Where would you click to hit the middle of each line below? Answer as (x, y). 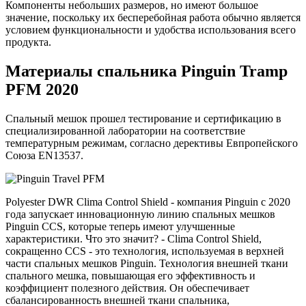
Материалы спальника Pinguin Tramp (147, 71)
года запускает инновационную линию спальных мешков (140, 214)
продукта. (28, 42)
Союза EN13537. (44, 156)
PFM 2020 (42, 90)
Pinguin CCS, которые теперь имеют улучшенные (120, 227)
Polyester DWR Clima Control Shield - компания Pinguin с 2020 (148, 202)
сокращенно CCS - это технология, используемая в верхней (145, 251)
